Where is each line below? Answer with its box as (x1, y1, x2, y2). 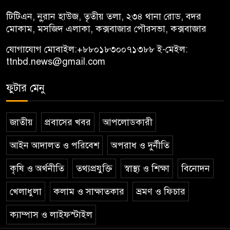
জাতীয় (10, 116, 33, 128)
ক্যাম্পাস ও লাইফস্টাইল (10, 208, 92, 220)
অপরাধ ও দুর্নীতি (111, 139, 169, 151)
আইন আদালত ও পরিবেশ (10, 139, 99, 151)
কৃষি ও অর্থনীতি (10, 162, 64, 174)
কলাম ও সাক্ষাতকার (53, 185, 124, 197)
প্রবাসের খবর (45, 116, 91, 128)
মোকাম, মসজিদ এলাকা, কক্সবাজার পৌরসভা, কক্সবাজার (6, 23, 206, 34)
